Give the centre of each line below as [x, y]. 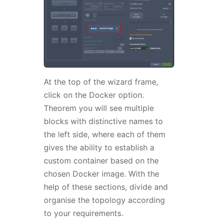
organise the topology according [104, 200]
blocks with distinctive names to [103, 121]
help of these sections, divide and [106, 187]
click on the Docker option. [94, 95]
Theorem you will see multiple [99, 108]
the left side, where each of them [104, 135]
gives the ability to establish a [99, 148]
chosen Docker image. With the [101, 174]
